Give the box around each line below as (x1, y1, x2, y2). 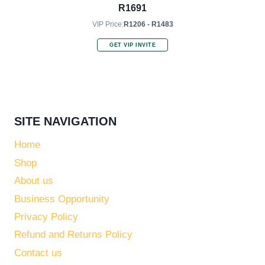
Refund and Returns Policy (14, 229, 132, 241)
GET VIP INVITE (109, 41, 156, 48)
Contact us (14, 247, 62, 258)
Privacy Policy (14, 211, 78, 223)
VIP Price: (92, 20, 124, 28)
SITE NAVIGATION (14, 114, 117, 128)
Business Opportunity (14, 193, 109, 205)
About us (14, 175, 53, 187)
